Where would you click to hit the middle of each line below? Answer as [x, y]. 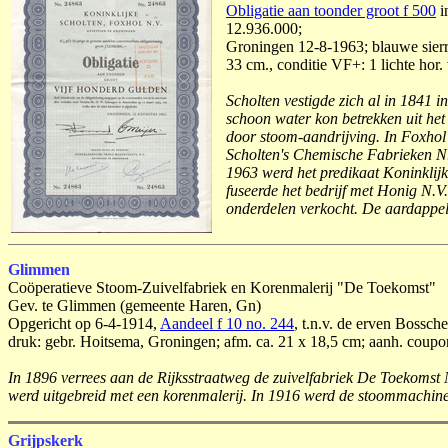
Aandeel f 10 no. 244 [227, 323]
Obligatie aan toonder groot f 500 [331, 10]
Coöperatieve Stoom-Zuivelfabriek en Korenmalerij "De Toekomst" [222, 287]
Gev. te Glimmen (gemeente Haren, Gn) [134, 305]
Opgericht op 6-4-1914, [84, 323]
